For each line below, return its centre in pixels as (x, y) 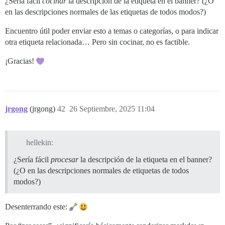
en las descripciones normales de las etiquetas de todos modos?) (105, 12)
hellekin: (39, 142)
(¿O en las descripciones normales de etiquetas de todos (101, 170)
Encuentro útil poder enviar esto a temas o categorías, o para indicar (112, 31)
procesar (65, 159)
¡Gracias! (21, 61)
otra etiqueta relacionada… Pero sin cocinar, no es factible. (97, 42)
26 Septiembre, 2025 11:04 (112, 108)
